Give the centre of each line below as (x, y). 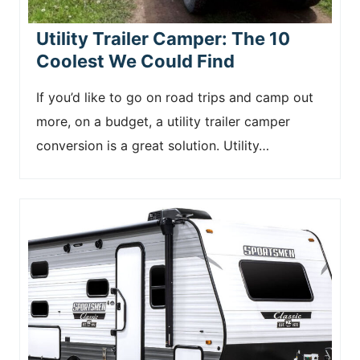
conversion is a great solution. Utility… (153, 145)
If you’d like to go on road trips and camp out (175, 97)
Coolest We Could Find (135, 61)
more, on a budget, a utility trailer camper (163, 121)
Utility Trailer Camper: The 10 (163, 39)
